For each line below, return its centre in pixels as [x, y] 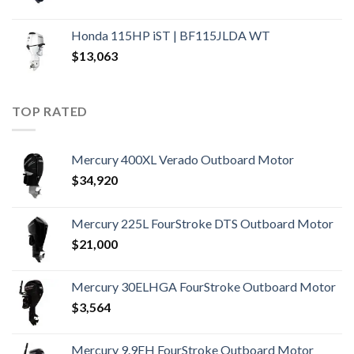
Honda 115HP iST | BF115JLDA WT [171, 35]
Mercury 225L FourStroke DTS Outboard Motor [202, 224]
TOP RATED [50, 111]
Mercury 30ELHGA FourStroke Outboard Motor [203, 287]
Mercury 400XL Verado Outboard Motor [183, 160]
